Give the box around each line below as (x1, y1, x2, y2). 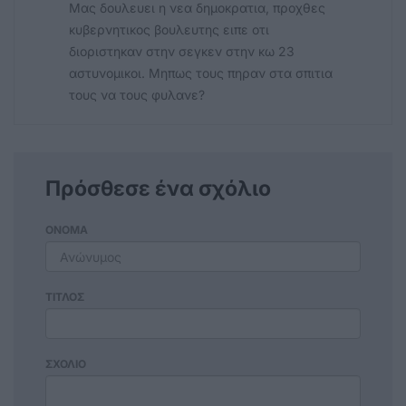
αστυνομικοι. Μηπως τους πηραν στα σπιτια (69, 65, 333, 82)
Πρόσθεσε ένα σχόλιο (45, 176, 271, 202)
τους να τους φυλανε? (69, 87, 205, 103)
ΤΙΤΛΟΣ (45, 290, 84, 304)
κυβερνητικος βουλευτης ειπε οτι (69, 22, 269, 38)
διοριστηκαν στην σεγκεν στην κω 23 (69, 43, 295, 60)
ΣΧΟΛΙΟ (45, 357, 86, 372)
